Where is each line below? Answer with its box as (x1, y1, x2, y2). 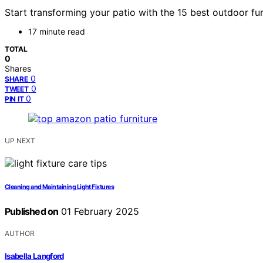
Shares (5, 63, 31, 74)
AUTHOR (5, 229, 35, 238)
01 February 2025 (58, 205, 140, 218)
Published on (5, 205, 59, 218)
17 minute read (28, 26, 85, 37)
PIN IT (5, 95, 24, 104)
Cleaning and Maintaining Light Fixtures (5, 183, 114, 191)
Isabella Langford (5, 251, 64, 261)
